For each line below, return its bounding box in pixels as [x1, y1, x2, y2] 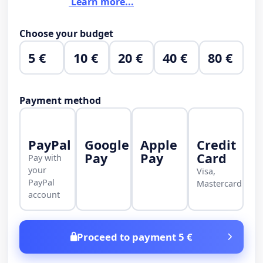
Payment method [19, 94, 101, 107]
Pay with [28, 151, 62, 163]
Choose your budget [19, 27, 113, 41]
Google [84, 136, 129, 153]
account [28, 188, 60, 200]
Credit [196, 136, 236, 153]
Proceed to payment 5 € [77, 230, 193, 244]
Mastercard [196, 177, 242, 189]
